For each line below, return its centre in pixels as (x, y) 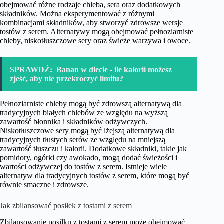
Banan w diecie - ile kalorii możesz (114, 70)
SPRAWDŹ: (31, 70)
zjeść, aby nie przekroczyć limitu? (67, 79)
